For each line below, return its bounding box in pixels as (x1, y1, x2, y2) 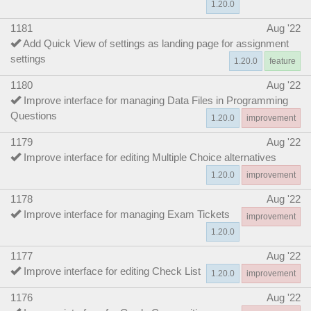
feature (269, 56, 296, 66)
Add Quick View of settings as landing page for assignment (23, 37, 289, 49)
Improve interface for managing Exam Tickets (24, 208, 230, 220)
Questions (10, 109, 57, 121)
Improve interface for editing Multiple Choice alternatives (24, 151, 276, 163)
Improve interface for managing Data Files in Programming (24, 94, 288, 106)
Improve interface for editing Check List (24, 264, 201, 277)
